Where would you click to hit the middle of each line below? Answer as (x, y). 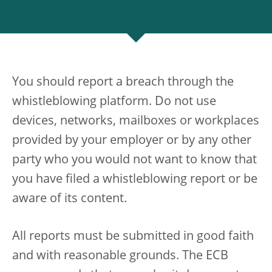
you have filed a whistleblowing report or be (135, 180)
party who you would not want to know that (134, 160)
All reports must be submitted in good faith (133, 237)
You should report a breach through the (123, 83)
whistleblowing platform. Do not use (114, 102)
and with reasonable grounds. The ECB (120, 256)
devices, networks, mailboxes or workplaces (136, 121)
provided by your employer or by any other (132, 141)
